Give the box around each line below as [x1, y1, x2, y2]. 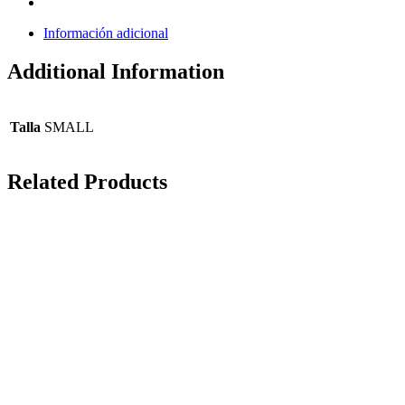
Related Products [7, 170, 167, 194]
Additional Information [7, 59, 224, 83]
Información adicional [43, 24, 168, 41]
